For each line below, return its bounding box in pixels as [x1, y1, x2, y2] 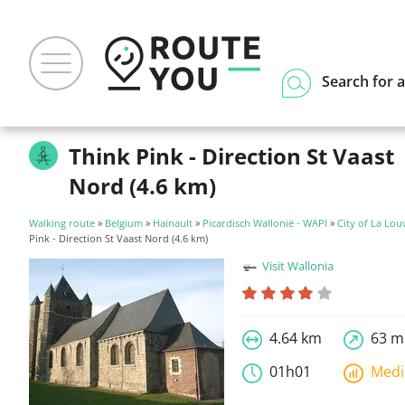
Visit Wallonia [262, 258, 334, 274]
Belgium [105, 216, 143, 230]
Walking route [29, 216, 95, 230]
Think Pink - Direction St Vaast [69, 141, 394, 171]
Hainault [153, 216, 193, 230]
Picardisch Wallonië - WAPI [202, 216, 327, 230]
